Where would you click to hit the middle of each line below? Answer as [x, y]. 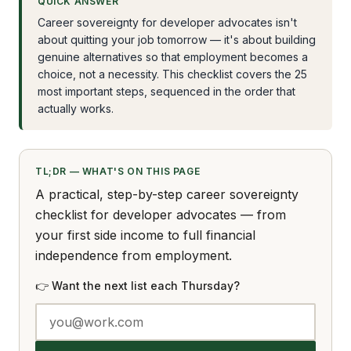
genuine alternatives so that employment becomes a [173, 57]
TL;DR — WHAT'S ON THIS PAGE [118, 171]
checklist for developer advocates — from [161, 215]
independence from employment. [134, 255]
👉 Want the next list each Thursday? [138, 286]
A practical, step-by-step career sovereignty [167, 194]
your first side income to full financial [145, 235]
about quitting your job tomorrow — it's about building [177, 40]
